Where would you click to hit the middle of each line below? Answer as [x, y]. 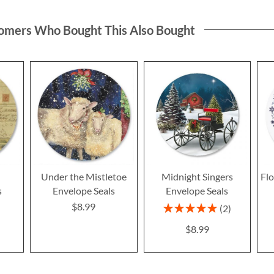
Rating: [176, 206]
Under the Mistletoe [83, 177]
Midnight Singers [197, 177]
